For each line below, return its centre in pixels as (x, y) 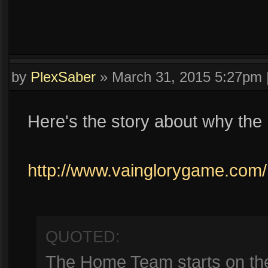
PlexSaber (63, 77)
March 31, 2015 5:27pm (187, 77)
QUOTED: (83, 237)
